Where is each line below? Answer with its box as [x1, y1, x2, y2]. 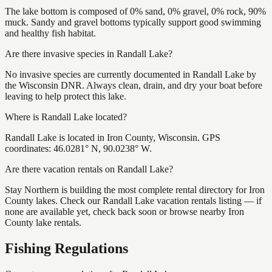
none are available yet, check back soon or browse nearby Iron [5, 206, 244, 217]
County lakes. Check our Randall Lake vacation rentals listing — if [5, 195, 262, 206]
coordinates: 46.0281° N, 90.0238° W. [5, 143, 152, 154]
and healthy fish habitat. [5, 27, 96, 38]
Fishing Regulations [5, 240, 128, 256]
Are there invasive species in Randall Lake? [5, 48, 172, 59]
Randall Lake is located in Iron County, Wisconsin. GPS [5, 132, 220, 143]
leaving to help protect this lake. [5, 90, 126, 101]
